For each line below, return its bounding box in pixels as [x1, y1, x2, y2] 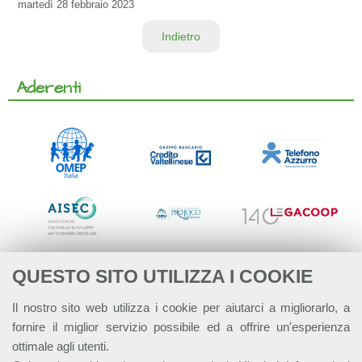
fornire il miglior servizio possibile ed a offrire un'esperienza [12, 320, 350, 334]
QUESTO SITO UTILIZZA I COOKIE [12, 266, 313, 287]
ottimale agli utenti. [12, 339, 109, 353]
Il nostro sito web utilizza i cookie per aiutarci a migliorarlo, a [12, 301, 350, 314]
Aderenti [16, 76, 81, 100]
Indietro [162, 30, 200, 43]
